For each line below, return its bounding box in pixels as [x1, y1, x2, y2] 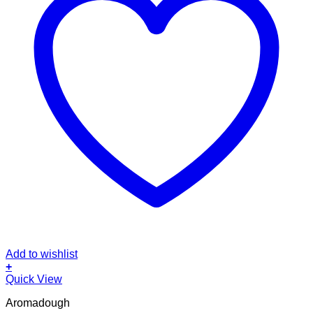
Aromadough [6, 297, 70, 310]
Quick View [6, 273, 62, 286]
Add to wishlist [6, 248, 78, 261]
